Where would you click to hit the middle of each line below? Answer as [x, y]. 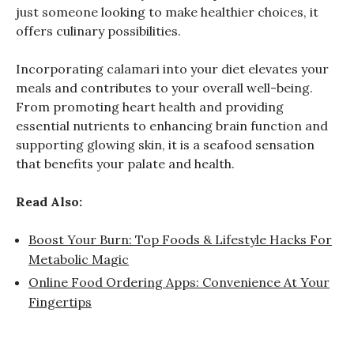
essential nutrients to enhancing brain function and [172, 126]
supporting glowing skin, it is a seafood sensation [165, 145]
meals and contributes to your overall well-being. [164, 88]
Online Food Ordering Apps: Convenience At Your [179, 282]
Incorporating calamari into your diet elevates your [172, 69]
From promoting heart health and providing [150, 107]
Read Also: [49, 202]
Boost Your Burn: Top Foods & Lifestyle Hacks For [180, 240]
